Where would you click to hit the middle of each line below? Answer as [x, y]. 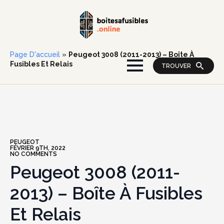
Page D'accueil [35, 54]
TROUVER [176, 66]
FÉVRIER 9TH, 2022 [38, 148]
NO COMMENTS [33, 154]
